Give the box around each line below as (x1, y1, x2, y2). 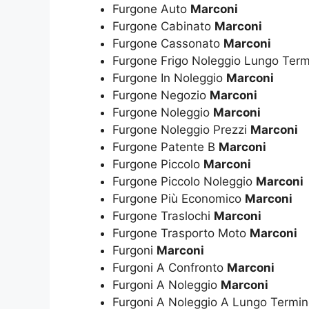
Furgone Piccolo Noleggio (112, 174, 256, 188)
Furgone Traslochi (112, 208, 214, 223)
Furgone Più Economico (112, 191, 245, 206)
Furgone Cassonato (112, 36, 223, 50)
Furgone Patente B (112, 139, 219, 154)
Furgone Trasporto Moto (112, 226, 250, 240)
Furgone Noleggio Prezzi (112, 122, 250, 137)
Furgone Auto (112, 1, 190, 16)
